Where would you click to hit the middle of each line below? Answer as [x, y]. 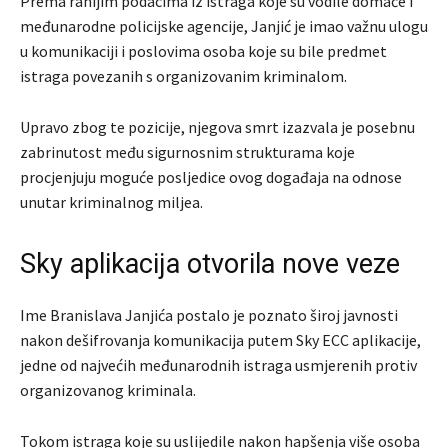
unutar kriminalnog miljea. [111, 202]
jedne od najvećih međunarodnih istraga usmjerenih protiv [218, 365]
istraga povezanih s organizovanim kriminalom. [183, 76]
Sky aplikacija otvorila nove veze [210, 264]
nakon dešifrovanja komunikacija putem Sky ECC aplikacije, [220, 340]
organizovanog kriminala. [108, 390]
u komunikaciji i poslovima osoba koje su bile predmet [203, 51]
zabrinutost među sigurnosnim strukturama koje [187, 152]
